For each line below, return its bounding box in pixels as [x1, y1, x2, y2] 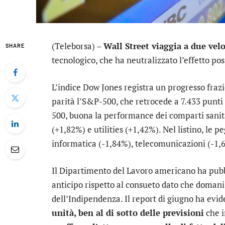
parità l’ [52, 95, 82, 107]
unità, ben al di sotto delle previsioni [52, 207, 204, 219]
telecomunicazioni [135, 138, 205, 150]
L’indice [52, 81, 83, 93]
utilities [94, 124, 123, 136]
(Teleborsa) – [52, 40, 103, 52]
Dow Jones [83, 81, 122, 93]
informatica [52, 138, 96, 150]
